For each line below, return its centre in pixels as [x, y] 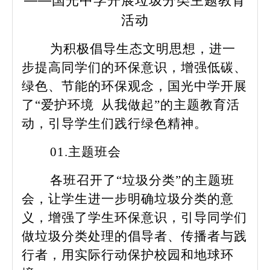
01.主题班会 [86, 152]
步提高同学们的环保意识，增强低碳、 [134, 67]
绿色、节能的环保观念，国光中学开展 [134, 86]
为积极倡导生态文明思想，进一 [143, 49]
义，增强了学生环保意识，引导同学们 [134, 218]
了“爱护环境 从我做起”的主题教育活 [131, 105]
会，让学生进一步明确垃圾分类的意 [128, 199]
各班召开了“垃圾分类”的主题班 [142, 180]
